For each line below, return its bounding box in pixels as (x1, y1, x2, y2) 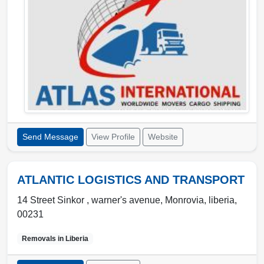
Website (148, 132, 178, 142)
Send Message (22, 132, 78, 142)
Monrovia (165, 195, 204, 206)
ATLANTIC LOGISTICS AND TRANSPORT (17, 173, 245, 187)
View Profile (91, 132, 135, 142)
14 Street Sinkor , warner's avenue (17, 195, 160, 206)
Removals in (21, 235, 65, 243)
